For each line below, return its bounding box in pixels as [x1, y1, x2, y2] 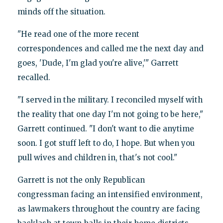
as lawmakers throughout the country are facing [17, 204, 200, 214]
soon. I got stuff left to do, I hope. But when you [17, 138, 195, 148]
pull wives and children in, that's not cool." [17, 152, 177, 162]
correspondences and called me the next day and [17, 43, 204, 53]
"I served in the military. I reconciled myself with [17, 95, 203, 105]
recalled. [17, 72, 50, 82]
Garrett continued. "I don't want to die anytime [17, 123, 194, 133]
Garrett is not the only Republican [17, 175, 145, 185]
